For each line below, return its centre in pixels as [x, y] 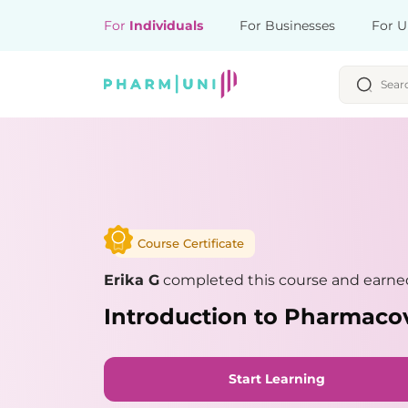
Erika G [132, 280]
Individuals [166, 25]
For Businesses [287, 25]
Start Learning [277, 378]
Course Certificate [191, 243]
